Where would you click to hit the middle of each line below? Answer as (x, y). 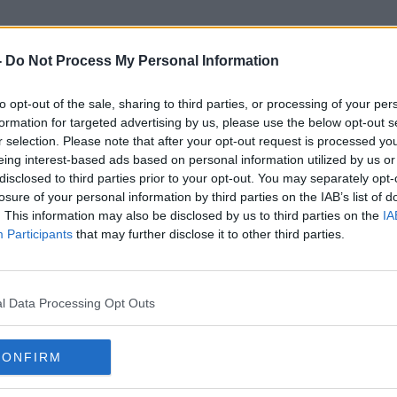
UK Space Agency (198, 123)
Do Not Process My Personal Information (142, 61)
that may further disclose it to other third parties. (209, 234)
